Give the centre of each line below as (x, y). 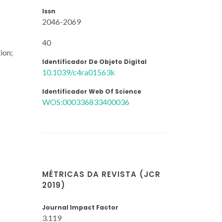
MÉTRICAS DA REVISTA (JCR (101, 174)
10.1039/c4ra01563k (79, 72)
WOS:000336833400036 (86, 102)
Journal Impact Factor (80, 207)
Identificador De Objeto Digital (94, 61)
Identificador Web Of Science (92, 91)
